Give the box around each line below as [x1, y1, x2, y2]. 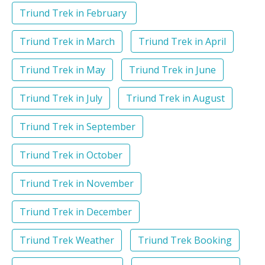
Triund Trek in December [20, 205, 132, 219]
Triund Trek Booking [138, 234, 232, 247]
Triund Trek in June [129, 63, 216, 77]
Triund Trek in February [20, 7, 129, 20]
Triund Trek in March [20, 35, 115, 49]
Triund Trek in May [20, 63, 105, 77]
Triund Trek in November [20, 177, 134, 190]
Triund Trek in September [20, 120, 135, 134]
